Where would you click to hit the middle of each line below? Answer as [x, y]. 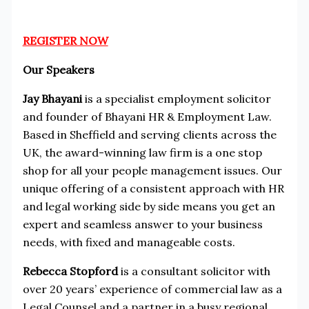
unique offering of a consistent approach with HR [153, 188]
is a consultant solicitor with [194, 271]
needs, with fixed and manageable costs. [129, 242]
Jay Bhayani [52, 98]
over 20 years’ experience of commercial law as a [152, 289]
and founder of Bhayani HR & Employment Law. [147, 116]
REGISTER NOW [65, 40]
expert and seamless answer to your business [142, 224]
